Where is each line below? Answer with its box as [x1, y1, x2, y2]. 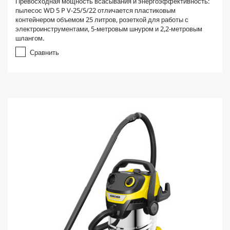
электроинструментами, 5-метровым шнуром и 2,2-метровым [15, 24, 202, 33]
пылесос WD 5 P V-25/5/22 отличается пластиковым [15, 6, 176, 15]
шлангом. [15, 33, 44, 43]
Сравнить [30, 48, 59, 57]
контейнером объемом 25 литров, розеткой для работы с [15, 15, 188, 24]
